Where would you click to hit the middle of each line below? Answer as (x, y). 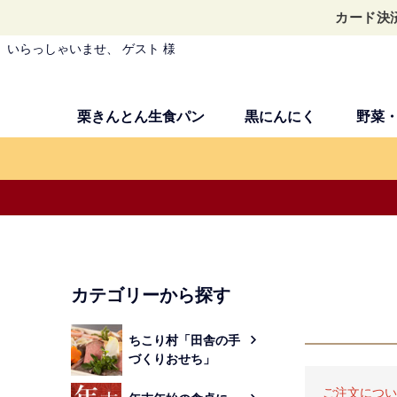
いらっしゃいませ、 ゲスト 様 (91, 49)
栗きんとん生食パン (140, 117)
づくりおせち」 (172, 358)
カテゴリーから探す (151, 296)
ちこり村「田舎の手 (184, 340)
